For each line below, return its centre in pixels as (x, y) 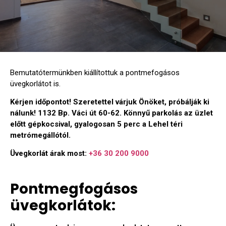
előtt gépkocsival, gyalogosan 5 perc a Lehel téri (96, 124)
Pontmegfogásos (74, 189)
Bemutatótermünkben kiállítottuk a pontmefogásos (95, 72)
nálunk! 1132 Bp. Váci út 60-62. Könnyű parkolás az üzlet (111, 113)
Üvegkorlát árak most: (49, 154)
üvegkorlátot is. (35, 83)
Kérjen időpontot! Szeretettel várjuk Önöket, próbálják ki (110, 102)
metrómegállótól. (40, 135)
